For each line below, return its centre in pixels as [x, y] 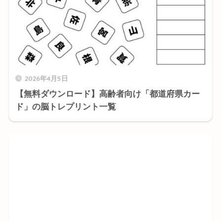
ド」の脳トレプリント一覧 [65, 107]
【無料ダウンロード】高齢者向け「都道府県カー [107, 94]
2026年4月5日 [46, 78]
